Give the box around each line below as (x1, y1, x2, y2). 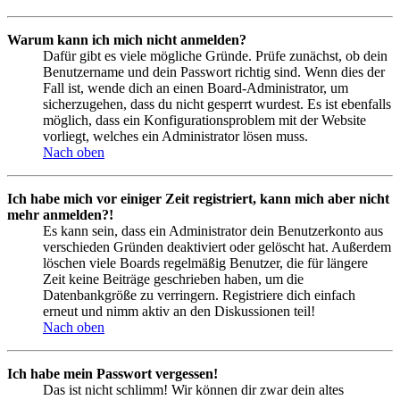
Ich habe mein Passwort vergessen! (7, 365, 218, 381)
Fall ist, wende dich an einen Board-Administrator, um (43, 79, 348, 96)
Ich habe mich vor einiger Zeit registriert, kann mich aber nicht (7, 190, 389, 206)
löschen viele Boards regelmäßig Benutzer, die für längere (43, 254, 368, 271)
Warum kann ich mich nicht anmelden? (7, 31, 246, 47)
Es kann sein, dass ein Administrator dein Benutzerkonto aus (43, 222, 383, 238)
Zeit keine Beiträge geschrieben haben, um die (43, 271, 304, 287)
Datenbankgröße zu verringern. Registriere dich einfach (43, 287, 355, 303)
